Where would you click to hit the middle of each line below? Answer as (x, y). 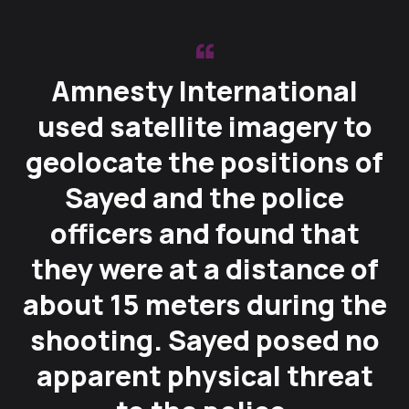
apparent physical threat (204, 375)
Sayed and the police (204, 197)
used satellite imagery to (204, 126)
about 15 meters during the (204, 304)
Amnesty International (204, 90)
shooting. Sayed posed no (204, 340)
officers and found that (204, 233)
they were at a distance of (204, 268)
